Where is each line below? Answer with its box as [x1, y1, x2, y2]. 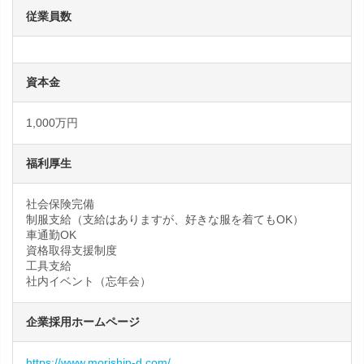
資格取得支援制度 [26, 244, 117, 257]
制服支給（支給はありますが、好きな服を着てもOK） [26, 213, 304, 226]
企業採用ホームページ [26, 315, 140, 328]
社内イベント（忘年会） [26, 275, 151, 288]
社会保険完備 [26, 197, 94, 210]
